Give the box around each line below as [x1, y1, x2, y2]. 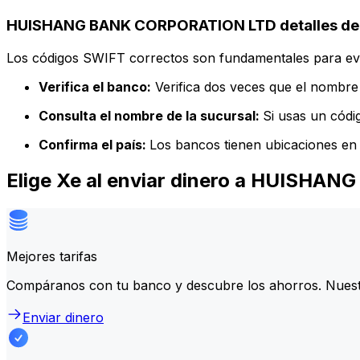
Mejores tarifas [6, 247, 97, 264]
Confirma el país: [39, 136, 149, 153]
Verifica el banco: [39, 78, 151, 95]
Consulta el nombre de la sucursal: [39, 107, 263, 124]
